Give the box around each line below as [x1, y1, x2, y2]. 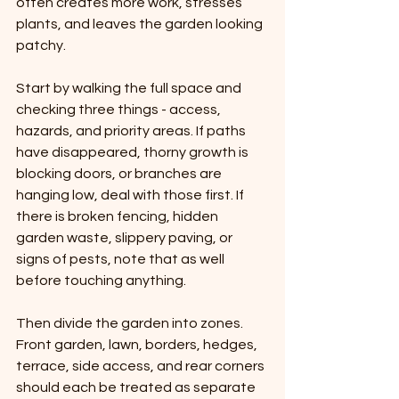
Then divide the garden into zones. [16, 316, 246, 331]
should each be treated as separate [16, 380, 258, 395]
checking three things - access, [16, 102, 224, 118]
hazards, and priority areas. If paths [16, 124, 248, 139]
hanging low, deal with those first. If [16, 188, 247, 203]
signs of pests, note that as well [16, 252, 227, 267]
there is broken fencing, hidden [16, 209, 221, 224]
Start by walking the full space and [16, 81, 244, 96]
